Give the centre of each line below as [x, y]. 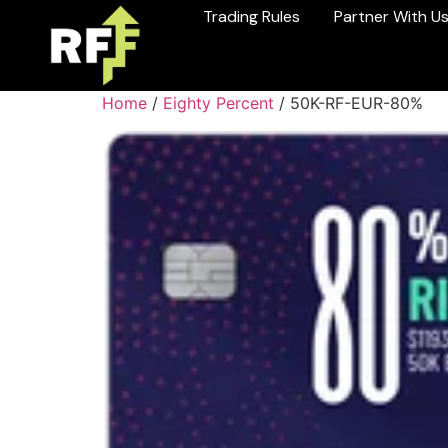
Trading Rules [252, 16]
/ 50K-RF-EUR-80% [348, 103]
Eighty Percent [218, 103]
